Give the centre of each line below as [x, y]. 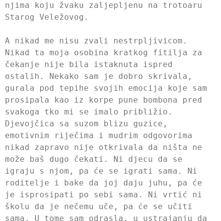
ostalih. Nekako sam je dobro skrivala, [99, 76]
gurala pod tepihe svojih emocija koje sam [106, 88]
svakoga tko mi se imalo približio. [89, 111]
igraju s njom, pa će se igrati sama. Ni [101, 171]
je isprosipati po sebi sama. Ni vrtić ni [104, 194]
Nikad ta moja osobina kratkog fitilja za [104, 52]
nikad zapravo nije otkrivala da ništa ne [104, 147]
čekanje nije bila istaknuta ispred [89, 64]
